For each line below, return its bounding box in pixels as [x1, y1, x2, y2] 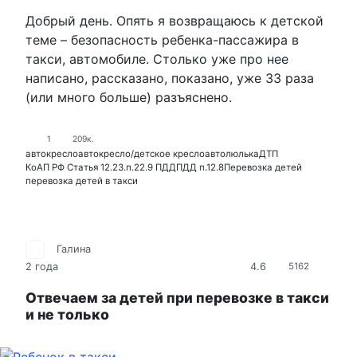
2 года [25, 261, 58, 273]
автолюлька [205, 147, 259, 159]
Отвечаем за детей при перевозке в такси [25, 289, 329, 307]
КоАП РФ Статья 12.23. [25, 161, 126, 173]
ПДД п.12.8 [176, 161, 224, 173]
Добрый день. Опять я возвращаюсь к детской [25, 12, 324, 29]
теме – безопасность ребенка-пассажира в [25, 31, 299, 48]
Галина [57, 243, 91, 256]
